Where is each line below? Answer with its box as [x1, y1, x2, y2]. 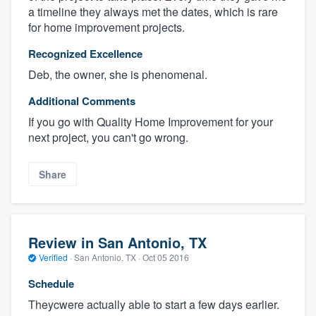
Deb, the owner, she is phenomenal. [28, 66, 207, 83]
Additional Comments [28, 92, 135, 109]
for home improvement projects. [28, 18, 185, 35]
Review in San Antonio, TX [28, 231, 207, 253]
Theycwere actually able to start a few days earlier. [28, 296, 279, 313]
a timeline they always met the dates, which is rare [28, 3, 278, 20]
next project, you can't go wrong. [28, 128, 188, 145]
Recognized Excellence [28, 45, 142, 61]
